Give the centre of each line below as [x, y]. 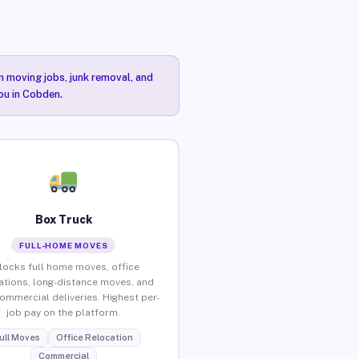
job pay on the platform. [64, 312]
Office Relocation [94, 337]
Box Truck [63, 219]
